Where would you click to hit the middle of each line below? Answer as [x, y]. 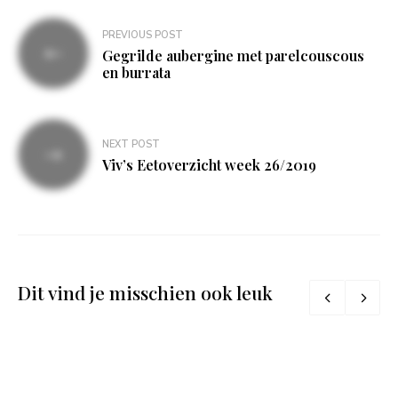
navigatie [63, 60]
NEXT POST [131, 145]
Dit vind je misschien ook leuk [145, 293]
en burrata [136, 72]
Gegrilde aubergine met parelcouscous [233, 55]
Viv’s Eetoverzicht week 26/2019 [209, 165]
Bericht [53, 32]
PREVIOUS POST [143, 35]
